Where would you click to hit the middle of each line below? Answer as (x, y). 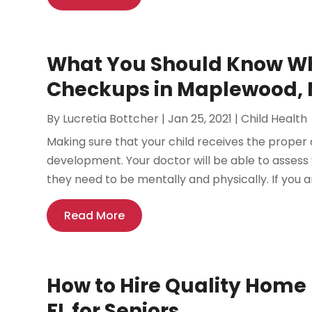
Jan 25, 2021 (200, 119)
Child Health (274, 119)
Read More (95, 216)
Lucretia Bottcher (111, 119)
